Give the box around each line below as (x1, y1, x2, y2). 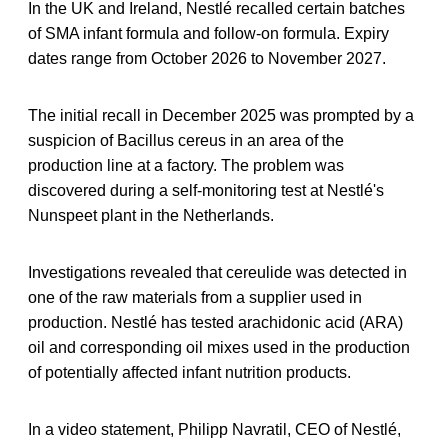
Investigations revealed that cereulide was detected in (28, 263, 407, 281)
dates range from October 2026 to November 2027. (28, 49, 386, 67)
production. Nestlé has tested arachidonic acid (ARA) (28, 313, 403, 331)
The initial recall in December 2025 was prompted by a (28, 106, 414, 124)
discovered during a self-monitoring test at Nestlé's (28, 181, 384, 199)
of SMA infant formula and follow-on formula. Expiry (28, 24, 389, 42)
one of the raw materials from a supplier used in (28, 288, 362, 306)
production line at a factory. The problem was (28, 156, 344, 174)
